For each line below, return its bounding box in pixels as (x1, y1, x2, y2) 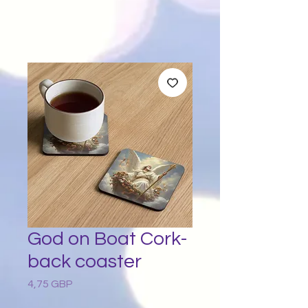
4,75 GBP (27, 278, 73, 289)
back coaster (27, 252, 142, 272)
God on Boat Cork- (27, 229, 187, 249)
